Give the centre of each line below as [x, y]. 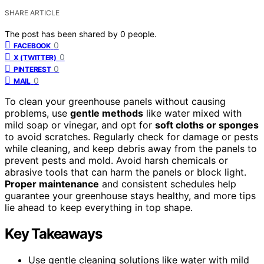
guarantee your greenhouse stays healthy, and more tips [130, 195]
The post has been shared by [62, 34]
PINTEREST [32, 69]
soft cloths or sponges [207, 125]
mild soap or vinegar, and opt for [80, 125]
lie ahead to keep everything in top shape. [99, 207]
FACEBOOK [32, 45]
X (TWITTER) [35, 57]
